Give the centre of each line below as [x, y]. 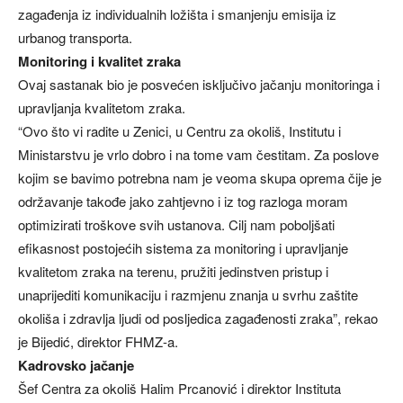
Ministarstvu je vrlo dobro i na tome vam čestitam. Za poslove [198, 155]
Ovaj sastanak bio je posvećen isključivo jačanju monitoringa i [199, 85]
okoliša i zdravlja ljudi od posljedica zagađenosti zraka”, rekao [198, 318]
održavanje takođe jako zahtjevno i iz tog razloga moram [183, 201]
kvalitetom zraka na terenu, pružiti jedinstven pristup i [173, 272]
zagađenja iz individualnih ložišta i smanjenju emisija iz [177, 14]
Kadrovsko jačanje [76, 366]
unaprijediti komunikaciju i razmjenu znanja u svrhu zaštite [188, 295]
